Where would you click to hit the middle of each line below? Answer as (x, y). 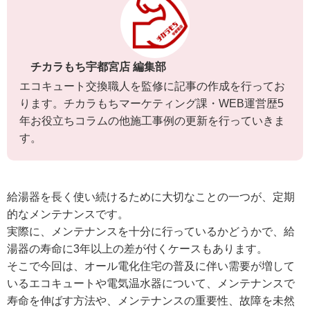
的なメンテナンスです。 (68, 214)
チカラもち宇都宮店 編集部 (92, 66)
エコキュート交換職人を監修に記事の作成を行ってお (152, 86)
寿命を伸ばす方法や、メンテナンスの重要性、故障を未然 (151, 300)
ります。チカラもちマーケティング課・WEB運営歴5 (151, 103)
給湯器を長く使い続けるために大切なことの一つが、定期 (151, 197)
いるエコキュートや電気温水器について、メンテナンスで (151, 283)
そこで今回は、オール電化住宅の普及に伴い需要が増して (151, 266)
